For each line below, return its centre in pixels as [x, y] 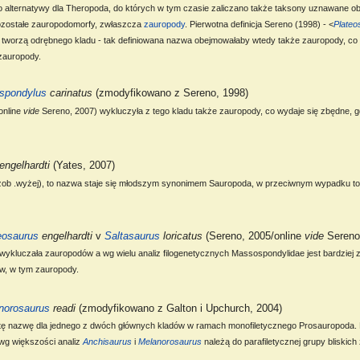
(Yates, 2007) [83, 166]
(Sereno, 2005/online [254, 236]
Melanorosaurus [170, 342]
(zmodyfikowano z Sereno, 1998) [171, 94]
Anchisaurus [107, 342]
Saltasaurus [133, 236]
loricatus [182, 236]
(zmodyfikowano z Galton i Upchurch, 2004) [178, 308]
